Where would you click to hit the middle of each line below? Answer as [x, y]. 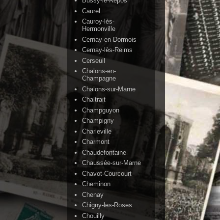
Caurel [91, 11]
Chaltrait [94, 100]
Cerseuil [94, 60]
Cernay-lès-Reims [108, 50]
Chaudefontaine [104, 152]
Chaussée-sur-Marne [112, 163]
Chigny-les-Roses [107, 205]
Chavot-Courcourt [107, 173]
